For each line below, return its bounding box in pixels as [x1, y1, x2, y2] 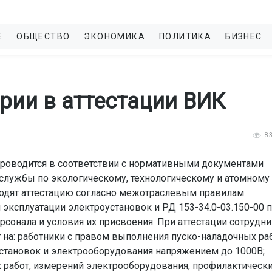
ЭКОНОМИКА [84, 32, 146, 41]
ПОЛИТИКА [159, 32, 212, 41]
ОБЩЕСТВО [16, 32, 70, 41]
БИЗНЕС [225, 32, 262, 41]
